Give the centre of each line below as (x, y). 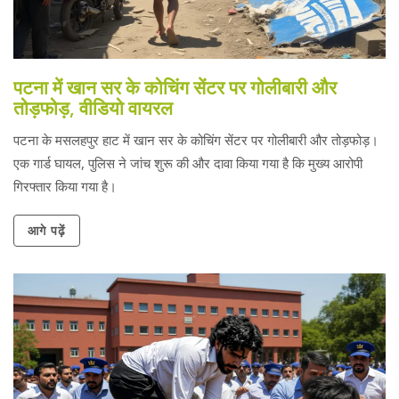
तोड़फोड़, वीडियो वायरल (93, 107)
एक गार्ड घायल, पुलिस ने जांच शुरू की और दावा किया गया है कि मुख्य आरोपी (188, 163)
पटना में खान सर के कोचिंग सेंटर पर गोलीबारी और (175, 87)
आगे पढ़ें (47, 231)
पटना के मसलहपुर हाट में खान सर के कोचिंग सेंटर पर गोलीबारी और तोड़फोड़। (196, 140)
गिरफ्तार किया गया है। (65, 186)
